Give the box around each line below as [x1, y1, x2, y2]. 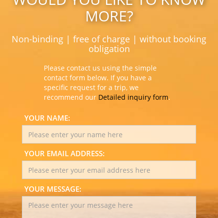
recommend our [43, 92, 98, 102]
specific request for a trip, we [43, 83, 139, 92]
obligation [88, 43, 130, 55]
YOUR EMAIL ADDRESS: [24, 148, 105, 159]
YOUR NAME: [24, 113, 70, 123]
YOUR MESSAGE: [24, 184, 81, 194]
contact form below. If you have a [43, 73, 152, 83]
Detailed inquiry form [98, 92, 168, 102]
